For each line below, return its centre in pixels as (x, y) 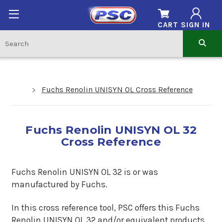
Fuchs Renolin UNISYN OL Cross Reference (117, 89)
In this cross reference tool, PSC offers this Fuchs (105, 208)
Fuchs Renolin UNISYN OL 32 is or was (84, 172)
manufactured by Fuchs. (59, 184)
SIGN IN (195, 25)
